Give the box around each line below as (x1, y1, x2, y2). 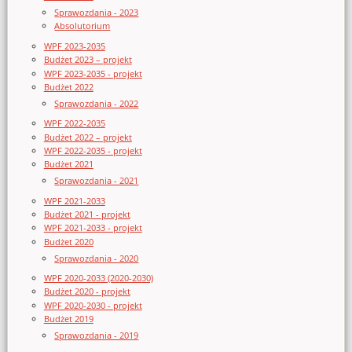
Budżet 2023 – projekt (43, 53, 132, 66)
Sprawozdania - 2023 (54, 5, 139, 18)
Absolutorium (54, 20, 111, 32)
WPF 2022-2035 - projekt (43, 144, 142, 156)
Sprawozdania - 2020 (54, 251, 139, 264)
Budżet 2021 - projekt (43, 207, 130, 220)
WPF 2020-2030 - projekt (43, 299, 142, 311)
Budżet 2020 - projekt (43, 285, 130, 298)
